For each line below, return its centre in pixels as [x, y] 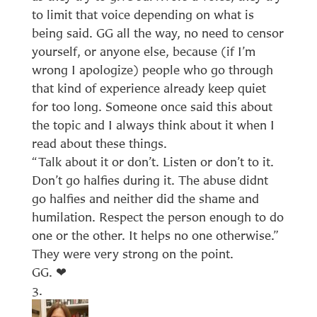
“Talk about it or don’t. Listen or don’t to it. [152, 161]
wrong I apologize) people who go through [152, 69]
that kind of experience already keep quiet [149, 88]
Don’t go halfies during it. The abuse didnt [150, 180]
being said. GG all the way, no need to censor [157, 33]
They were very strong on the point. [132, 253]
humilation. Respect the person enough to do [157, 217]
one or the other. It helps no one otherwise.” [155, 235]
